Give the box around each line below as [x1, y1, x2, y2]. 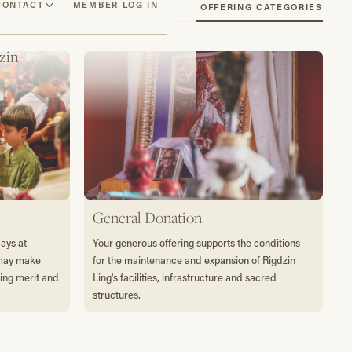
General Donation [93, 207, 203, 228]
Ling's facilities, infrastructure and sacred [93, 269, 277, 284]
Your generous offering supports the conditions [93, 235, 301, 249]
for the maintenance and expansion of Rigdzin [93, 252, 296, 266]
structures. [93, 287, 141, 301]
